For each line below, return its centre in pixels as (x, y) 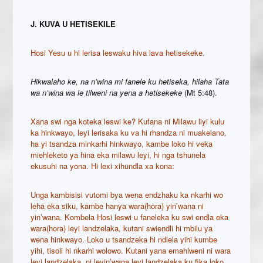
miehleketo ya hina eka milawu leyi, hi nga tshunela (118, 155)
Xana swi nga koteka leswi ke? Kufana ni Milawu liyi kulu (128, 122)
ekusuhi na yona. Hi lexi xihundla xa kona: (103, 166)
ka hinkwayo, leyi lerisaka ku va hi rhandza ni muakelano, (129, 133)
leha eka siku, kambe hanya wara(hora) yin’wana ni (117, 206)
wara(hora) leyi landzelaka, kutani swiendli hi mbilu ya (122, 228)
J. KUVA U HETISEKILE (73, 24)
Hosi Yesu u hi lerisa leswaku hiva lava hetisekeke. (118, 53)
